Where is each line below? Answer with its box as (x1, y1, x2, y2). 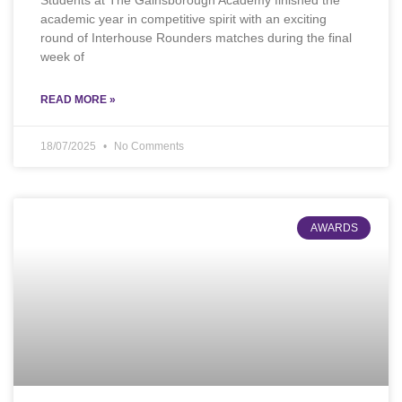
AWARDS (310, 222, 358, 235)
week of (40, 49, 84, 65)
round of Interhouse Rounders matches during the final (40, 31, 352, 46)
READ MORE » (40, 93, 116, 107)
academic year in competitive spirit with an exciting (40, 12, 327, 27)
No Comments (111, 140, 184, 153)
